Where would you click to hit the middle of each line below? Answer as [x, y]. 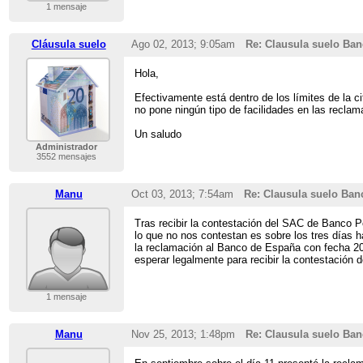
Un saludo [158, 135]
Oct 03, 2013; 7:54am [182, 194]
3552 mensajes [66, 157]
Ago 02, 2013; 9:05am [183, 45]
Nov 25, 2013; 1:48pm [183, 335]
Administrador [66, 147]
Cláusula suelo [68, 45]
